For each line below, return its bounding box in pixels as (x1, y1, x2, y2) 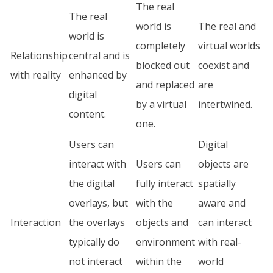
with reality (10, 68, 61, 82)
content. (69, 107, 106, 121)
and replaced (136, 78, 194, 91)
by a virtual (136, 97, 186, 111)
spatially (198, 177, 236, 190)
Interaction (10, 216, 61, 229)
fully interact (136, 177, 193, 190)
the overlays (69, 216, 125, 229)
